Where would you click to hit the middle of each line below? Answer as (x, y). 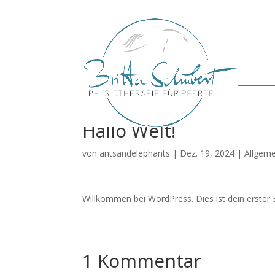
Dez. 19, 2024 (207, 153)
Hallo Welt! (129, 130)
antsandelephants (135, 153)
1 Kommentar (142, 261)
